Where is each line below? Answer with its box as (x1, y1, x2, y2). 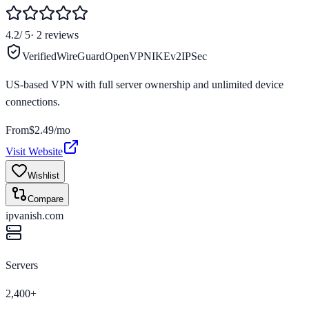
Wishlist (28, 170, 59, 181)
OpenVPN (105, 50, 152, 62)
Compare (28, 193, 63, 204)
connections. (6, 95, 60, 108)
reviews (45, 28, 79, 41)
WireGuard (57, 50, 105, 62)
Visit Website (6, 145, 63, 157)
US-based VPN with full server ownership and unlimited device (6, 78, 283, 90)
